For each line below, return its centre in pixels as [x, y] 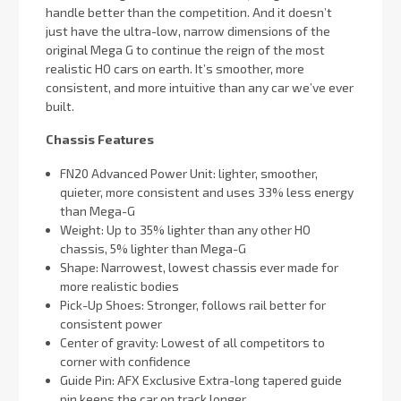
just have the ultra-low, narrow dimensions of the [188, 30]
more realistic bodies [120, 286]
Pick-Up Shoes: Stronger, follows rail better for [193, 305]
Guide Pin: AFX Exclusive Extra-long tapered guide [201, 380]
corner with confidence [126, 362]
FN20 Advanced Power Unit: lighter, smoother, [189, 174]
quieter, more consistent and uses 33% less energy [207, 192]
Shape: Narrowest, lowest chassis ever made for [200, 268]
